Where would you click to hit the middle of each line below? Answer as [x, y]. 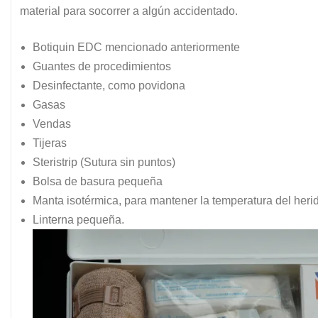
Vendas [52, 124]
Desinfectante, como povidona [109, 85]
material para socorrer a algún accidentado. [129, 11]
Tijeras [50, 143]
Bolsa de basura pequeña [98, 181]
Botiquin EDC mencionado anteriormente [136, 47]
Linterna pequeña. [78, 219]
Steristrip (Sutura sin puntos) [104, 162]
